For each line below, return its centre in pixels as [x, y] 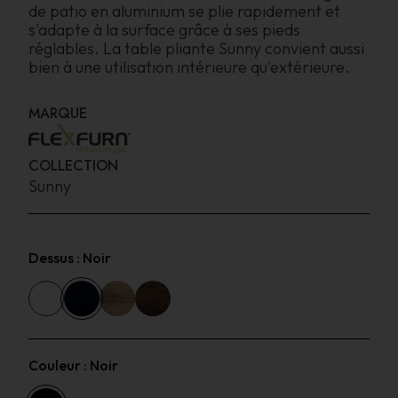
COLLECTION [73, 165]
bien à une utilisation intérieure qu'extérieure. [189, 68]
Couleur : [59, 365]
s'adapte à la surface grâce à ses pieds [164, 30]
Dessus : [56, 257]
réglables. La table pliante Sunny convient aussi [196, 49]
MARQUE [58, 113]
